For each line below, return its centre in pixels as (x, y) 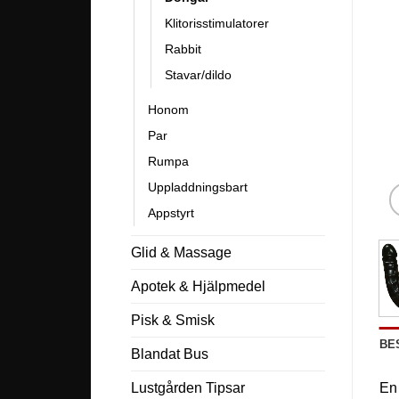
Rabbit (183, 49)
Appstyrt (171, 212)
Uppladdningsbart (198, 187)
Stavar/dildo (198, 74)
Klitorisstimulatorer (217, 23)
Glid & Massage (181, 252)
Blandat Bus (170, 354)
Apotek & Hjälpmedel (198, 286)
